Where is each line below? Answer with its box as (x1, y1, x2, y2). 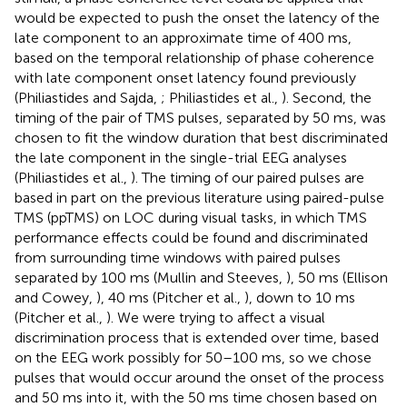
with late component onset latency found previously (15, 68, 356, 86)
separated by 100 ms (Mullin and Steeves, (15, 268, 286, 286)
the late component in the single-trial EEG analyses (15, 148, 347, 166)
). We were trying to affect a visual (106, 308, 325, 326)
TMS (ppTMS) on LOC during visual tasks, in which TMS (15, 208, 367, 226)
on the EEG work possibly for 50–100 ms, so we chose (15, 348, 372, 366)
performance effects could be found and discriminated (15, 228, 368, 246)
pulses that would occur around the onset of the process (15, 368, 384, 386)
